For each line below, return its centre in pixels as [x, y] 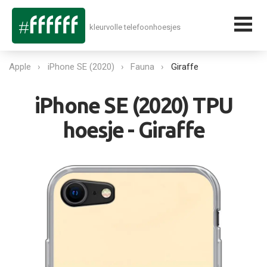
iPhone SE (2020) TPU [133, 105]
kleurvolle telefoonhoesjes [135, 27]
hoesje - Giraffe [133, 130]
